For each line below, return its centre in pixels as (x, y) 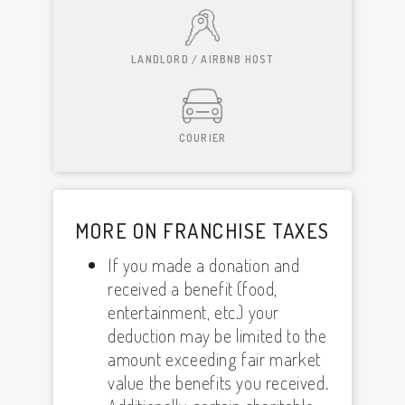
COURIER (202, 138)
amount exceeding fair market (214, 359)
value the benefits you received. (218, 382)
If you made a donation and (204, 265)
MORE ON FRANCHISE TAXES (202, 231)
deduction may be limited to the (217, 335)
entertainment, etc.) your (194, 312)
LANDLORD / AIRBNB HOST (202, 59)
